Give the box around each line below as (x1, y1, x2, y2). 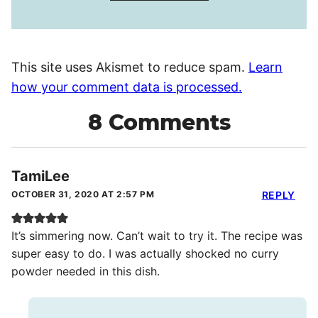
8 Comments (87, 109, 231, 136)
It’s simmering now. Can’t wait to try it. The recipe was (11, 228, 302, 243)
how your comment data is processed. (11, 79, 242, 94)
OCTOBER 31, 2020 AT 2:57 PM (11, 188, 155, 199)
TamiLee (11, 167, 70, 185)
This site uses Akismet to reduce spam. (11, 59, 248, 75)
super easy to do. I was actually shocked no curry (11, 246, 279, 261)
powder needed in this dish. (11, 263, 160, 278)
